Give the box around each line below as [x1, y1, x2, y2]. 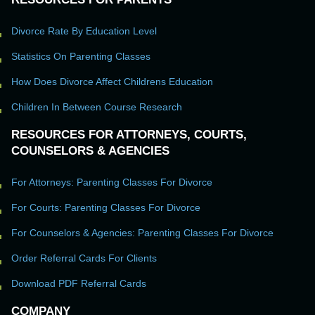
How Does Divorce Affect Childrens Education [11, 76, 213, 88]
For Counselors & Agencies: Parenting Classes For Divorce [11, 227, 274, 239]
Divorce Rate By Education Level [11, 25, 157, 37]
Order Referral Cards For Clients [11, 252, 157, 264]
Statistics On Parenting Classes [11, 51, 150, 63]
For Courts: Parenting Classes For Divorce [11, 202, 200, 214]
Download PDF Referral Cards [11, 278, 146, 290]
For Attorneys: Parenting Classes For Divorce [11, 176, 212, 188]
